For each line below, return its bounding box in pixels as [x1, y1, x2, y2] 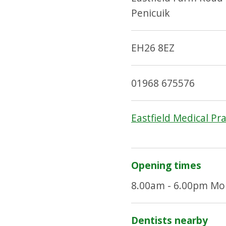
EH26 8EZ [131, 41, 175, 55]
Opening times [131, 158, 201, 173]
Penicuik [131, 6, 170, 20]
